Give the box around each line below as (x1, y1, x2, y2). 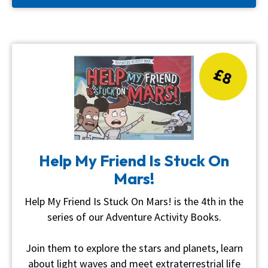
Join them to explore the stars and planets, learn (25, 240, 243, 255)
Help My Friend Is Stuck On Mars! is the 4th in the (25, 194, 243, 208)
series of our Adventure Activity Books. (47, 209, 221, 224)
